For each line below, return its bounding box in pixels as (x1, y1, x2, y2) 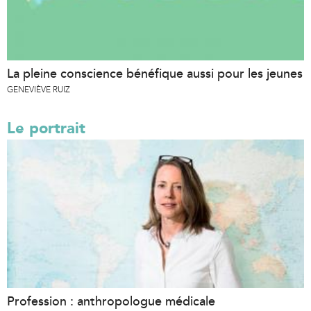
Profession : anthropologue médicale (7, 293, 215, 309)
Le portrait (7, 118, 85, 137)
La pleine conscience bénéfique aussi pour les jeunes (7, 65, 303, 81)
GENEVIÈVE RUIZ (7, 84, 70, 94)
